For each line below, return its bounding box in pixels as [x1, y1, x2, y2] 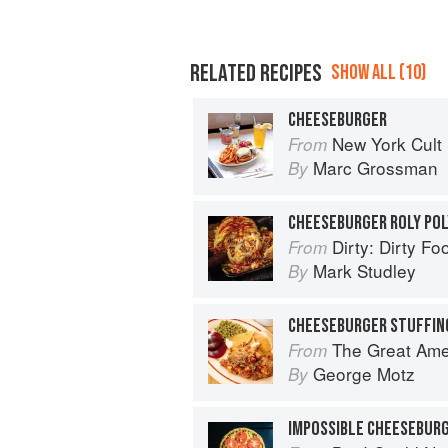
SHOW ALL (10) [331, 59, 426, 85]
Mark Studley [313, 257, 416, 283]
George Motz [313, 360, 415, 386]
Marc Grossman [313, 154, 438, 180]
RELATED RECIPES [190, 58, 322, 88]
